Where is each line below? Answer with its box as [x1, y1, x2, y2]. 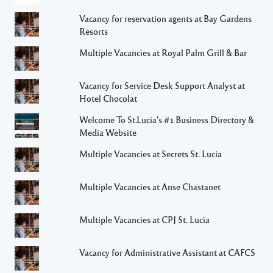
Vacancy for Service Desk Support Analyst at [79, 80, 246, 91]
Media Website [79, 127, 137, 138]
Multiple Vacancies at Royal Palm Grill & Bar [79, 47, 247, 58]
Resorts [79, 26, 108, 37]
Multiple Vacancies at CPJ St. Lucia [79, 214, 210, 225]
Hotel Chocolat [79, 93, 138, 104]
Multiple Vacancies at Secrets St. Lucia [79, 148, 222, 159]
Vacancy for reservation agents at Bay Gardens [79, 13, 252, 24]
